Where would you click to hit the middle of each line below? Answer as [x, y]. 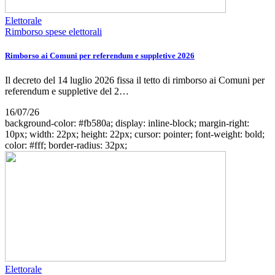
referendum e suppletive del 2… [67, 91]
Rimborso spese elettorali [53, 32]
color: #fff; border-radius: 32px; [66, 145]
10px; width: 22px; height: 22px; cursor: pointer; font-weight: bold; [135, 134]
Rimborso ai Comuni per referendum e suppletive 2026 [100, 56]
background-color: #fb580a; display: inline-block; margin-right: [127, 123]
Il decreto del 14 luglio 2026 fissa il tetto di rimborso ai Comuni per [135, 80]
